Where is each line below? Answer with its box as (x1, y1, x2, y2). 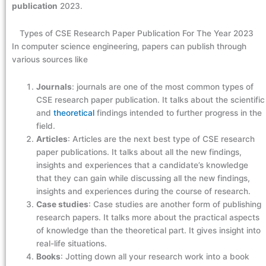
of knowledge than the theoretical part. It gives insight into (36, 225, 261, 235)
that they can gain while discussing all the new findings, (36, 173, 251, 183)
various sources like (12, 54, 90, 64)
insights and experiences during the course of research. (36, 186, 254, 196)
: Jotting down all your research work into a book (61, 251, 250, 261)
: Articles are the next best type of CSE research (68, 134, 255, 144)
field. (36, 121, 58, 131)
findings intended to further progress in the (94, 107, 262, 118)
